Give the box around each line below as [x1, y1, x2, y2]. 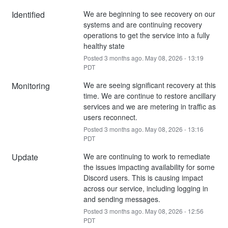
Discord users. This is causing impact [83, 172, 203, 183]
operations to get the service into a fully [83, 30, 210, 40]
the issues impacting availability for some [83, 161, 215, 172]
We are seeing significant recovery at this [83, 79, 216, 90]
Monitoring [12, 79, 50, 92]
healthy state [83, 40, 125, 51]
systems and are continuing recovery [83, 19, 202, 30]
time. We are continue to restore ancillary [83, 90, 216, 101]
